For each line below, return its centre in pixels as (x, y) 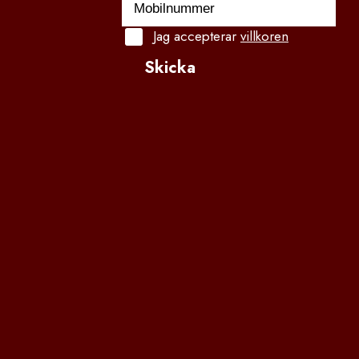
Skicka (170, 68)
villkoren (264, 36)
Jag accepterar (197, 36)
